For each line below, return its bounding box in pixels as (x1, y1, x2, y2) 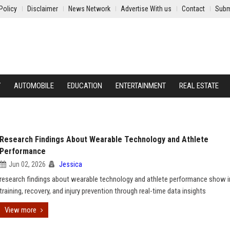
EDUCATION (67, 81, 102, 90)
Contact (182, 5, 205, 13)
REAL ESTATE (179, 81, 219, 90)
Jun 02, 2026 (9, 160, 46, 168)
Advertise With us (121, 5, 171, 13)
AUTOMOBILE (14, 81, 54, 90)
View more (5, 205, 36, 215)
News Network (68, 5, 110, 13)
